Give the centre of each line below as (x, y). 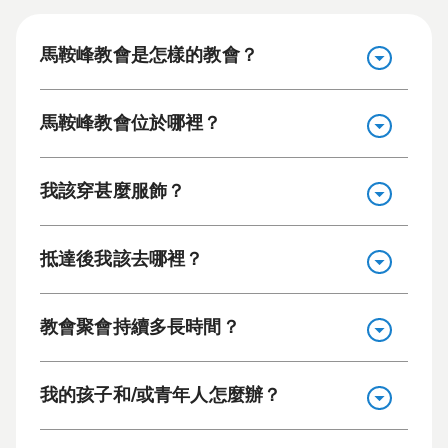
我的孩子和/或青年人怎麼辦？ (161, 395)
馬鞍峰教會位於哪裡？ (131, 123)
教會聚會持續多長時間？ (140, 327)
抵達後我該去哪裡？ (122, 259)
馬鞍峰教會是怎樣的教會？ (149, 55)
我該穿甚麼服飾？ (113, 191)
